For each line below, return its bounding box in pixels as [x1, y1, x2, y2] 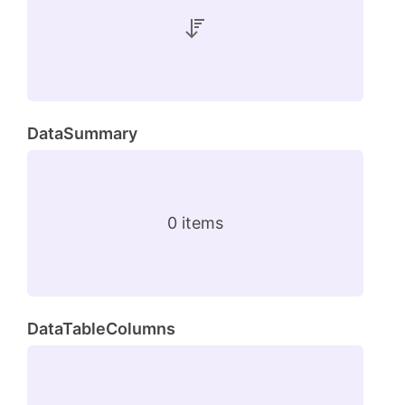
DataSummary [27, 123, 137, 143]
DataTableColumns [27, 318, 175, 338]
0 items [167, 212, 223, 232]
